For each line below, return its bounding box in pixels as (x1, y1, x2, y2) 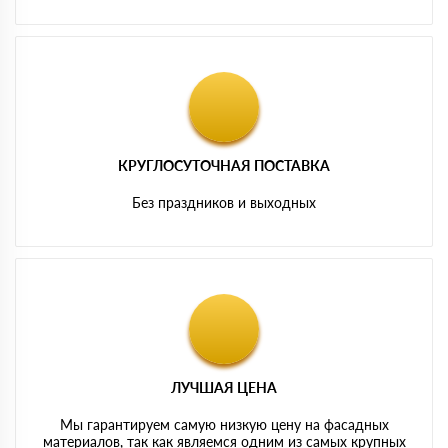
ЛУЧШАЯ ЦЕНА (171, 378, 277, 396)
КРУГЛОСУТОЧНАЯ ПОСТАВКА (118, 156, 330, 174)
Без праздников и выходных (132, 193, 316, 211)
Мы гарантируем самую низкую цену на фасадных (59, 415, 389, 433)
